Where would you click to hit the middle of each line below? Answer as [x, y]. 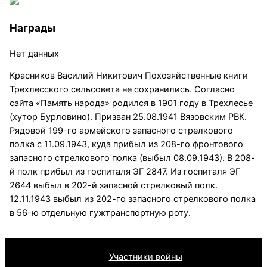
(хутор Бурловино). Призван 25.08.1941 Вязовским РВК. [128, 117]
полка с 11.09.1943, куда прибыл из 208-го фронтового [126, 145]
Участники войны [145, 257]
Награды [32, 27]
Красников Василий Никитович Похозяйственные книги [128, 76]
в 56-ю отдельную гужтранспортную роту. [100, 213]
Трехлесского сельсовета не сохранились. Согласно [122, 90]
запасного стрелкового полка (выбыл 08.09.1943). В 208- [132, 158]
